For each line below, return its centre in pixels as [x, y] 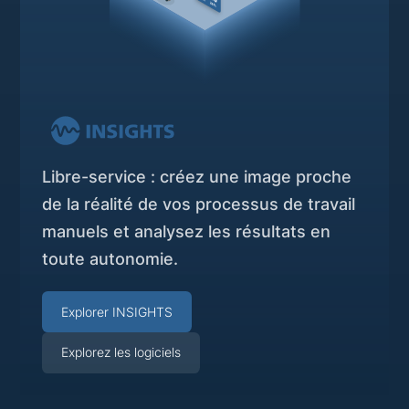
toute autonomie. [110, 259]
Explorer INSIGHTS [117, 311]
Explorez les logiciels [121, 352]
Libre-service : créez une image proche [197, 177]
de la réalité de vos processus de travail [199, 204]
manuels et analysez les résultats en [187, 232]
